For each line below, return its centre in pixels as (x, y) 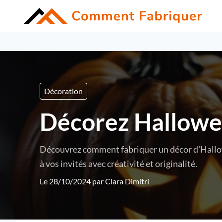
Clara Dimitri (127, 181)
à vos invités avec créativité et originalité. (118, 164)
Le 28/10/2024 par (72, 181)
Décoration (63, 91)
